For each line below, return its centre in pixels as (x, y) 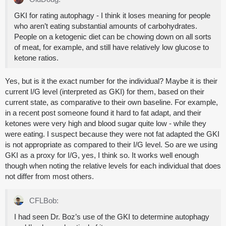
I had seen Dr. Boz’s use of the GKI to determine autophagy (112, 217)
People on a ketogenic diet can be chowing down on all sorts (113, 37)
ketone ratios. (36, 58)
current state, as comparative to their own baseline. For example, (111, 102)
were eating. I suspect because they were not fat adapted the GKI (112, 134)
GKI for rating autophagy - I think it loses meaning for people (112, 16)
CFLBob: (43, 201)
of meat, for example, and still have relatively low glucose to (111, 47)
